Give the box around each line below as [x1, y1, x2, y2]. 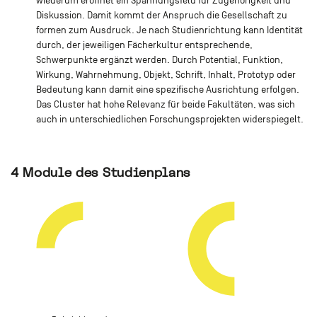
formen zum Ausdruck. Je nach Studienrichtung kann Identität [35, 25, 303, 36]
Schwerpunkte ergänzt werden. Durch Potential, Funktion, [35, 54, 283, 66]
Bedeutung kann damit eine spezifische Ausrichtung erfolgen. [35, 84, 299, 96]
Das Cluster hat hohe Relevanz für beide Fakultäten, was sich [35, 99, 295, 110]
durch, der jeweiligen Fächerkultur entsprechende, [35, 40, 253, 51]
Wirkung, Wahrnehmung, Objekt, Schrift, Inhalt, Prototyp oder [35, 69, 296, 81]
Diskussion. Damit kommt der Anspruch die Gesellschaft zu [35, 10, 287, 21]
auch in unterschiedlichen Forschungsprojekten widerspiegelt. [35, 114, 304, 125]
